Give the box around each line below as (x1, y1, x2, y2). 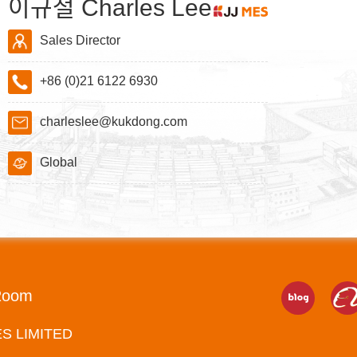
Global (39, 155, 77, 170)
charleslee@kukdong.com (39, 115, 187, 129)
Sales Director (39, 33, 120, 48)
